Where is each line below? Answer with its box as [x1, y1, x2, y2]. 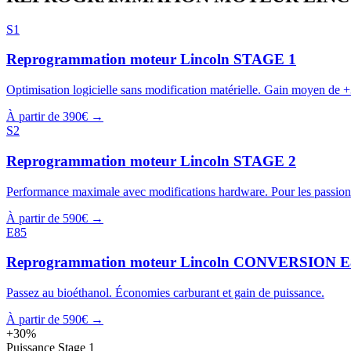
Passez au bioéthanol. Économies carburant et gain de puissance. [6, 285, 324, 299]
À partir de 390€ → [6, 110, 103, 124]
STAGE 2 [233, 152, 296, 169]
